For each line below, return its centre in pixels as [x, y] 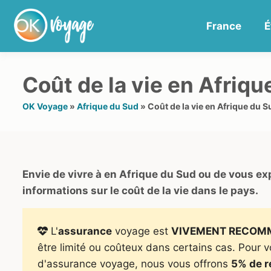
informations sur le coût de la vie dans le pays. [140, 190]
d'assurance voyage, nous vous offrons [134, 263]
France [224, 26]
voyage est [142, 231]
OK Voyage [45, 106]
